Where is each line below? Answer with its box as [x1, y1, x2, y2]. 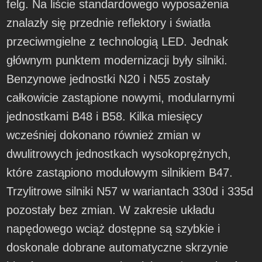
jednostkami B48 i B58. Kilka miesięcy [6, 110, 203, 123]
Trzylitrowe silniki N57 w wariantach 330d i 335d [6, 185, 254, 198]
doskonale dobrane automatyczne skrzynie [6, 241, 229, 254]
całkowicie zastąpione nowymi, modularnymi [6, 91, 235, 105]
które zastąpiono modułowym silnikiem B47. [6, 166, 233, 180]
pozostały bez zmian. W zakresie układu [6, 204, 215, 217]
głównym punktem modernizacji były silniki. [6, 54, 228, 67]
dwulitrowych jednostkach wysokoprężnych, [6, 147, 232, 161]
